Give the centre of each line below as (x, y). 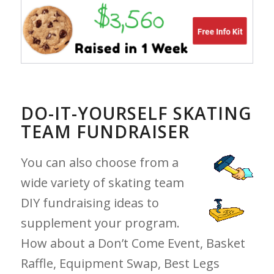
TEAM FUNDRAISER (105, 131)
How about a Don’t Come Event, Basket (133, 243)
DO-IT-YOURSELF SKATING (136, 113)
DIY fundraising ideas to (90, 203)
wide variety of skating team (102, 183)
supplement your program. (100, 223)
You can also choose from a (99, 162)
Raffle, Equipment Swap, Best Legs (120, 263)
